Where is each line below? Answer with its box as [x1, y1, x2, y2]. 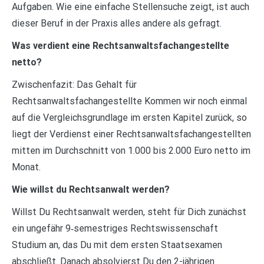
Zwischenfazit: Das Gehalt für [12, 78, 137, 90]
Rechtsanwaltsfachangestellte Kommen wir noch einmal [12, 95, 247, 107]
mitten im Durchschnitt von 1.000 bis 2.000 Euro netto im [12, 144, 250, 156]
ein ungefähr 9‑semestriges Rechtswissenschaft [12, 222, 218, 234]
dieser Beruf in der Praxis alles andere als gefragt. [12, 17, 222, 29]
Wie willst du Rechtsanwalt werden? [12, 183, 170, 195]
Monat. [12, 161, 41, 173]
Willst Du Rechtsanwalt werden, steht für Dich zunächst [12, 206, 246, 217]
